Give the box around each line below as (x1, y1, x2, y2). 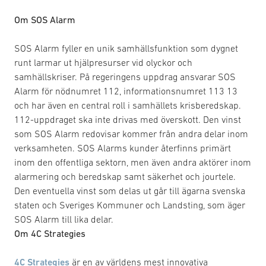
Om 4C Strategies (14, 228, 85, 239)
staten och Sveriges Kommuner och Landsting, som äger (14, 199, 245, 210)
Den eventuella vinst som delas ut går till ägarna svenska (14, 185, 245, 196)
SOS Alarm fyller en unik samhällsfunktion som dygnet (14, 43, 238, 53)
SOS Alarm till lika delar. (14, 214, 113, 224)
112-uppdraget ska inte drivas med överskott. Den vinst (14, 114, 241, 125)
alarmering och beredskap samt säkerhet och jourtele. (14, 171, 236, 182)
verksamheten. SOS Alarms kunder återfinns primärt (14, 142, 231, 153)
